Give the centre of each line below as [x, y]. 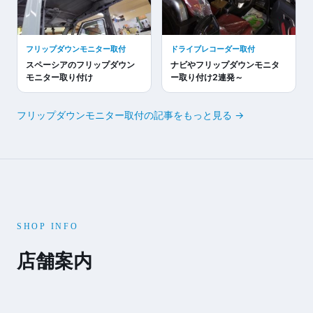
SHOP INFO [48, 226]
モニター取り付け [59, 78]
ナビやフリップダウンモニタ [225, 65]
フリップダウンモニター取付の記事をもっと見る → [130, 115]
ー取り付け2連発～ [207, 78]
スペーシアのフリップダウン [80, 65]
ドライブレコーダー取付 [213, 49]
